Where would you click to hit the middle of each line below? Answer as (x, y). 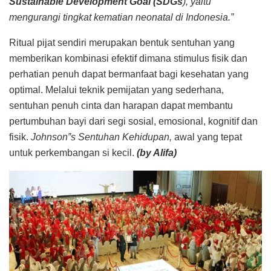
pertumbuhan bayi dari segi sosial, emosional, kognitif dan (133, 121)
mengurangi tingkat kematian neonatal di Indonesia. (120, 17)
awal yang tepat (208, 137)
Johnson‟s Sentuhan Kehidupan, (103, 137)
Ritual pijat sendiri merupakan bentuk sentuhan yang (122, 42)
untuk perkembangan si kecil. (73, 152)
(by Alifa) (157, 152)
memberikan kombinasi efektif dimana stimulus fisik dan (128, 58)
